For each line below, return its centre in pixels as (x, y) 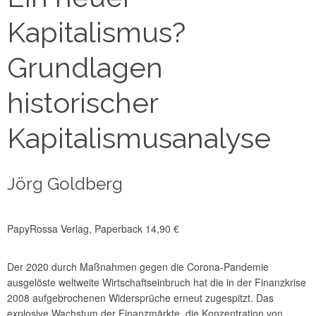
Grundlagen (85, 68)
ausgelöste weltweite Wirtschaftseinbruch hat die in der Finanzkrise (157, 282)
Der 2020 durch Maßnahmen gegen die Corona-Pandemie (138, 267)
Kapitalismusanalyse (139, 138)
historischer (83, 103)
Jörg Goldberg (65, 184)
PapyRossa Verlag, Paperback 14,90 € (93, 229)
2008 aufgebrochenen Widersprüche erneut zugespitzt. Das (140, 298)
